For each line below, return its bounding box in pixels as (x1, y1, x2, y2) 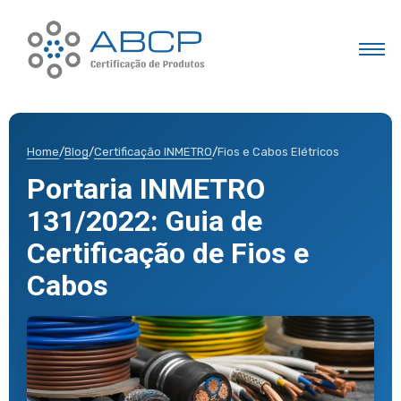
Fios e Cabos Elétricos (218, 144, 339, 158)
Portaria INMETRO (27, 171, 265, 206)
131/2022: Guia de (27, 203, 262, 238)
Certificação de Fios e (27, 235, 309, 270)
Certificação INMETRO (94, 144, 212, 158)
